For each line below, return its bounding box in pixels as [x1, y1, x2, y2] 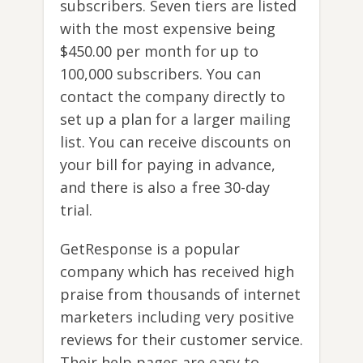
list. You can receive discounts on [60, 131, 291, 152]
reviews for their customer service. [60, 329, 303, 349]
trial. [60, 199, 92, 220]
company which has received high [60, 261, 294, 281]
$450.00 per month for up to [60, 41, 258, 61]
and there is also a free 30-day [60, 177, 270, 197]
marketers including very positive [60, 306, 294, 327]
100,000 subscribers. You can [60, 63, 261, 83]
